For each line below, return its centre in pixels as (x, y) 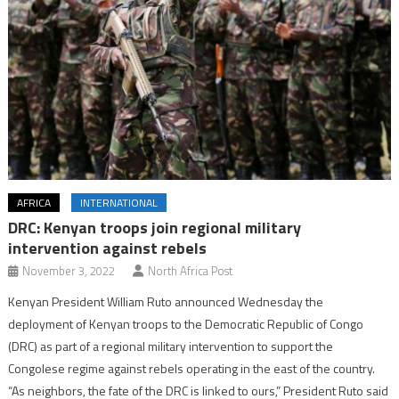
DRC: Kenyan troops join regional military (155, 227)
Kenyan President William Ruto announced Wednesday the (166, 301)
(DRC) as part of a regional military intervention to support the (171, 346)
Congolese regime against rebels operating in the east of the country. (192, 368)
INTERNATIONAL (119, 202)
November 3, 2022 (69, 270)
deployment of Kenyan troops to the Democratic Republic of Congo (186, 323)
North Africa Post (191, 270)
